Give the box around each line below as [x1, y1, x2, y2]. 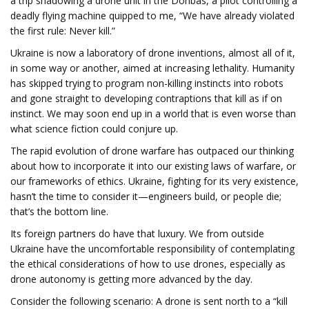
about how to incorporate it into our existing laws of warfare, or [10, 159, 296, 172]
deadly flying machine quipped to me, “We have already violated [10, 9, 295, 22]
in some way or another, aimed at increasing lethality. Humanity [10, 61, 295, 74]
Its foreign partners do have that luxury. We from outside [10, 227, 264, 240]
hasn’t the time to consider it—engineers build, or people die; [10, 190, 281, 203]
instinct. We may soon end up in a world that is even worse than [10, 107, 296, 120]
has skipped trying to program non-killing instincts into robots [10, 77, 283, 90]
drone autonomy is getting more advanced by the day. [10, 272, 252, 286]
